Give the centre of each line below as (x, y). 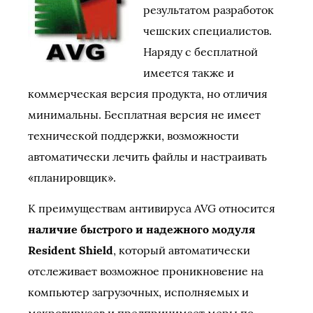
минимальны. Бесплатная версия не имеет (144, 115)
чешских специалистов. (208, 31)
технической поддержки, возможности (133, 136)
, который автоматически (182, 250)
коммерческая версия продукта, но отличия (148, 94)
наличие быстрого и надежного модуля (141, 229)
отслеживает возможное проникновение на (146, 271)
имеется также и (189, 73)
